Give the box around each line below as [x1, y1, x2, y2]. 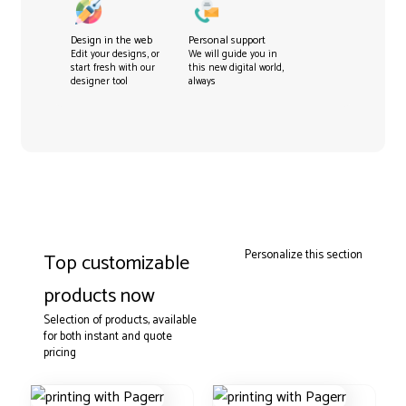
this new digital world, [188, 60, 284, 76]
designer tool [71, 73, 129, 90]
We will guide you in [188, 46, 277, 63]
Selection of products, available [43, 311, 198, 330]
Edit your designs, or [71, 46, 160, 63]
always [188, 73, 216, 90]
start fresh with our [71, 60, 156, 76]
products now [43, 280, 156, 313]
